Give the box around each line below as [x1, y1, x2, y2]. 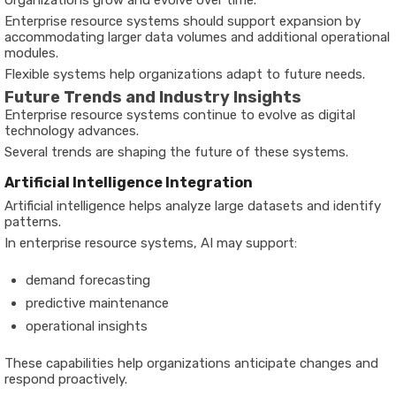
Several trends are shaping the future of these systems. [4, 143, 348, 160]
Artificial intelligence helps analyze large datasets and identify [4, 197, 381, 214]
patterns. [4, 213, 61, 230]
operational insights [26, 317, 148, 334]
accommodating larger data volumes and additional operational [4, 28, 390, 45]
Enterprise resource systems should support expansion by [4, 12, 361, 29]
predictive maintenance [26, 294, 169, 311]
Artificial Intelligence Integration [4, 173, 253, 191]
